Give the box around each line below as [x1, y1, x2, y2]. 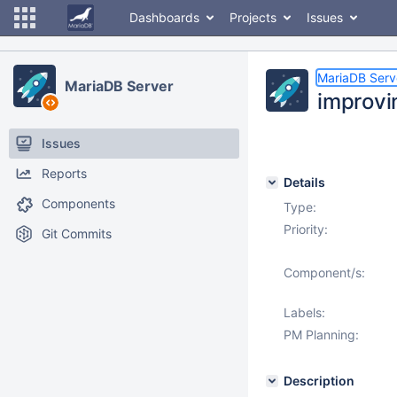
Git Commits [42, 226, 112, 241]
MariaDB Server [65, 77, 174, 95]
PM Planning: [284, 327, 359, 342]
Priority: [284, 222, 328, 237]
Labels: [284, 305, 325, 320]
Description [284, 373, 354, 388]
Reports [42, 166, 87, 181]
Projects [230, 10, 276, 25]
